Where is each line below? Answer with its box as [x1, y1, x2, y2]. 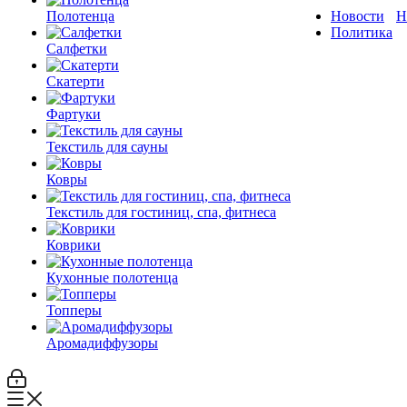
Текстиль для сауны [46, 139, 168, 154]
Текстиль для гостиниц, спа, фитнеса [46, 204, 276, 220]
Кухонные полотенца [46, 270, 178, 285]
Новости [331, 8, 384, 24]
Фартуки [46, 106, 101, 122]
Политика [331, 25, 392, 40]
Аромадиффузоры [46, 335, 158, 351]
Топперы [46, 303, 102, 318]
